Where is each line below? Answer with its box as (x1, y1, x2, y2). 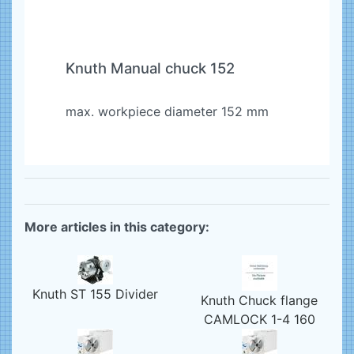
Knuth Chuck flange (201, 292, 318, 308)
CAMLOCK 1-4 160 (203, 311, 315, 327)
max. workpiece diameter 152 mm (65, 104, 269, 119)
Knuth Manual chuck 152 (65, 59, 235, 77)
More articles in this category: (24, 219, 209, 235)
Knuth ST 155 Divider (32, 286, 158, 302)
